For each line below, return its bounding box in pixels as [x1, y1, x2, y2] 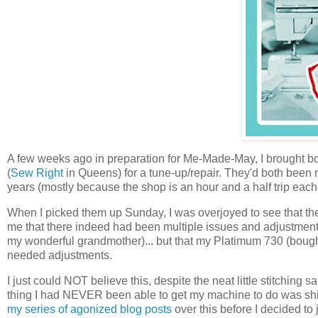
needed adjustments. [7, 249, 112, 261]
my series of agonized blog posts [7, 302, 172, 315]
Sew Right [11, 167, 63, 180]
